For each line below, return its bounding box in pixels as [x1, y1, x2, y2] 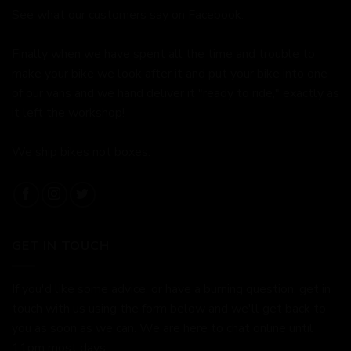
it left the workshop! [12, 104, 125, 122]
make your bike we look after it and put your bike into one [12, 65, 327, 83]
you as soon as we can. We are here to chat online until [12, 319, 313, 337]
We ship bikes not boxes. [12, 143, 150, 161]
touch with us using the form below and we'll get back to [12, 299, 326, 317]
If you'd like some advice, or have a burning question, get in [12, 280, 331, 298]
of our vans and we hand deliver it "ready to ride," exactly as [12, 85, 339, 103]
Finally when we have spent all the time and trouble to [12, 45, 315, 63]
